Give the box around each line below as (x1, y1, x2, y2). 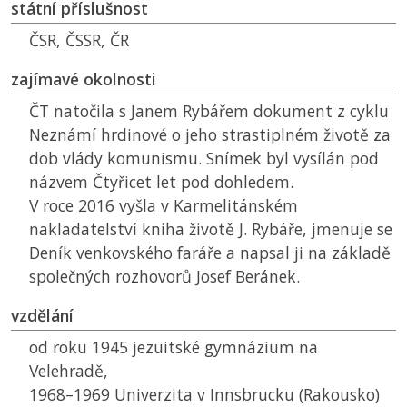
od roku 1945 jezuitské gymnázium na (29, 336, 318, 359)
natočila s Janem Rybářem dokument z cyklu (49, 100, 389, 123)
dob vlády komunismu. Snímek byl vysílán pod (29, 147, 379, 170)
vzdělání (11, 304, 74, 327)
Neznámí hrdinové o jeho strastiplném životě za (29, 124, 391, 146)
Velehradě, (29, 360, 108, 382)
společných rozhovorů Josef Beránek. (29, 265, 300, 288)
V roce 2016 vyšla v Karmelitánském (29, 194, 298, 217)
